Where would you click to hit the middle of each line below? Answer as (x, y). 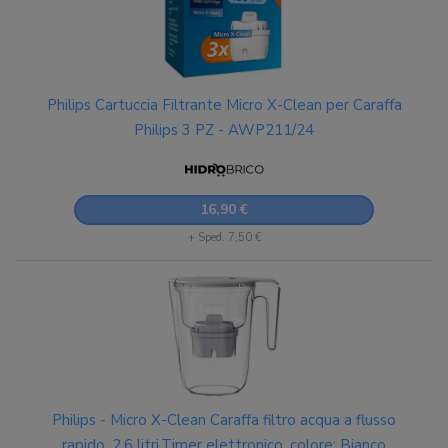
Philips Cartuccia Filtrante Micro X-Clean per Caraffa (224, 105)
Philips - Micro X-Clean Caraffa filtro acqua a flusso (224, 420)
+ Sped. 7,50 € (224, 237)
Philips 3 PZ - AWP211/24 (224, 130)
